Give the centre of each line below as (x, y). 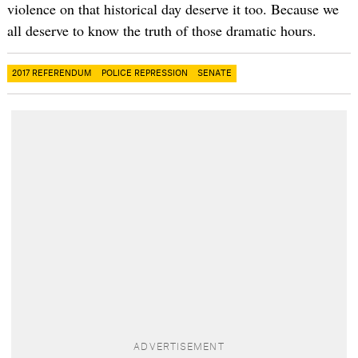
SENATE (214, 73)
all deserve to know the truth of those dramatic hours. (161, 30)
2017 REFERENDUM (52, 73)
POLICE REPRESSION (144, 73)
